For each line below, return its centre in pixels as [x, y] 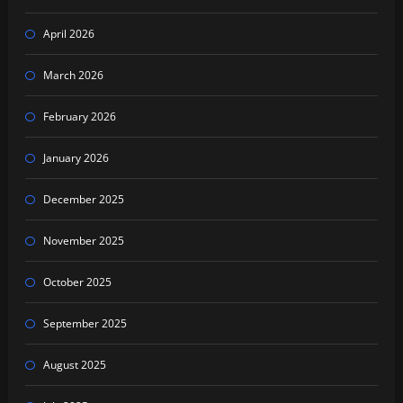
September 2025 [85, 323]
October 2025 [77, 282]
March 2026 [73, 75]
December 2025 [83, 199]
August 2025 [74, 364]
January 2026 [76, 157]
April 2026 [68, 33]
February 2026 [79, 116]
